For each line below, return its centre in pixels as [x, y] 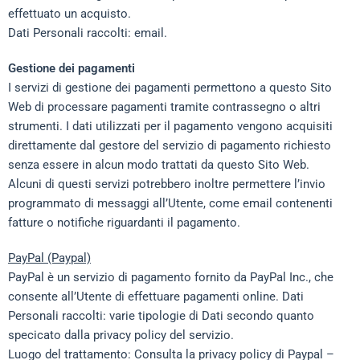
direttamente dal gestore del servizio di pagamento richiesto [170, 145]
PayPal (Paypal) [49, 258]
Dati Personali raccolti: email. [88, 33]
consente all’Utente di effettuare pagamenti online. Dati [156, 297]
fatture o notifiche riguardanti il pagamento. [124, 223]
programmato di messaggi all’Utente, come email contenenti [170, 203]
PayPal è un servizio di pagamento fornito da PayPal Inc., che [171, 277]
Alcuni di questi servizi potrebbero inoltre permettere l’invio [167, 184]
